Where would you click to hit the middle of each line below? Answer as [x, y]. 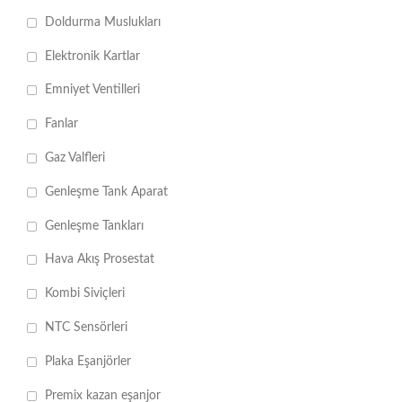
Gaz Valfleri [75, 157]
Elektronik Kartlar [92, 56]
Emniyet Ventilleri [92, 90]
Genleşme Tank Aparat [106, 192]
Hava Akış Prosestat [100, 260]
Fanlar [61, 124]
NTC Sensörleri [86, 328]
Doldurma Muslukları [103, 22]
